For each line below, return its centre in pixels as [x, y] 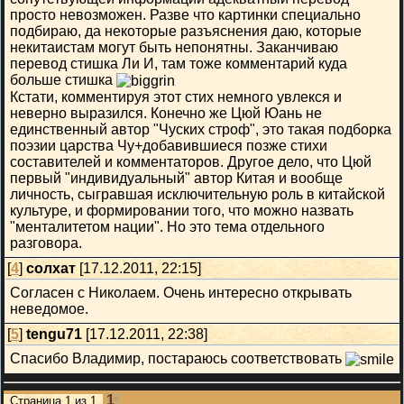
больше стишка [63, 80]
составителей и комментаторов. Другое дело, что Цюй [191, 161]
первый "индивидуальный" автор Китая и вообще [176, 178]
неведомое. [49, 309]
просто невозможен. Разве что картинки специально [185, 15]
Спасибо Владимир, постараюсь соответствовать [178, 358]
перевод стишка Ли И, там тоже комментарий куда [179, 64]
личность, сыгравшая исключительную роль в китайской [197, 194]
